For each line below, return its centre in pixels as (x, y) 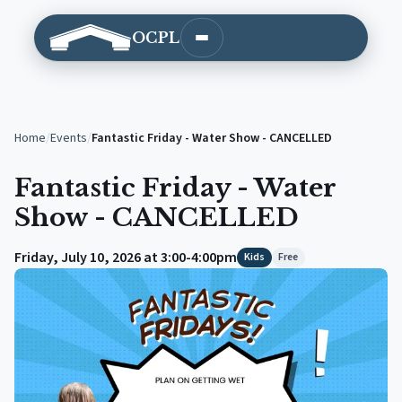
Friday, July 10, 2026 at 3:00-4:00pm (126, 258)
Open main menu (244, 43)
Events (69, 138)
